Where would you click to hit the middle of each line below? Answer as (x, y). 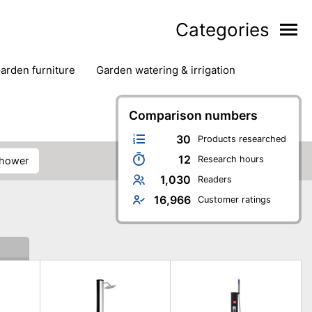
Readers (215, 179)
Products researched (242, 139)
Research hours (231, 159)
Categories (223, 29)
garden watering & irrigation (170, 70)
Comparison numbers (193, 115)
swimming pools (223, 92)
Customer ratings (234, 199)
